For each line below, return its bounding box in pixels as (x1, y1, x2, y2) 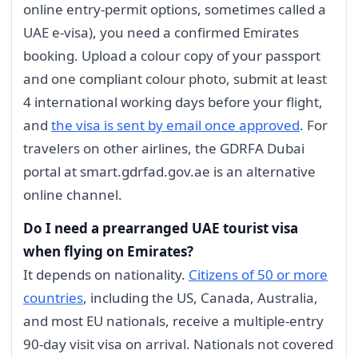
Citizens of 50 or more (189, 265, 328, 284)
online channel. (23, 185, 122, 205)
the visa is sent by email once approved (51, 116, 300, 135)
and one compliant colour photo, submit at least (23, 70, 327, 89)
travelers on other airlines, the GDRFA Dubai (23, 139, 304, 158)
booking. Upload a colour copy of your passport (23, 46, 320, 66)
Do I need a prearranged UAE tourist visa (23, 219, 298, 238)
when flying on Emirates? (23, 242, 193, 261)
